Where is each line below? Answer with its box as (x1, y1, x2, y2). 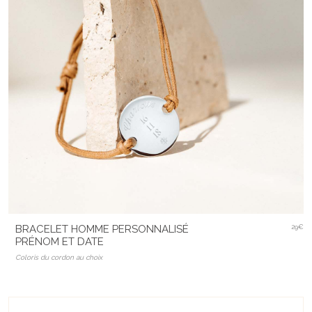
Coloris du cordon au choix (15, 253, 102, 262)
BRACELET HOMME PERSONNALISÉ (15, 223, 189, 236)
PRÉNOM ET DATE (15, 235, 104, 249)
